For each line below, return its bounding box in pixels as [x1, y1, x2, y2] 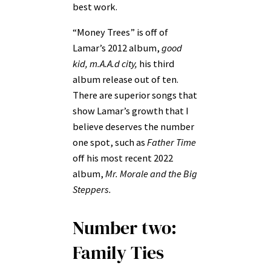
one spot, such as [73, 136, 147, 149]
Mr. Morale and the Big [105, 168, 197, 180]
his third [137, 57, 174, 70]
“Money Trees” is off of [73, 26, 168, 39]
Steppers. [73, 183, 111, 196]
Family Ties [73, 240, 164, 265]
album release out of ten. [73, 73, 178, 86]
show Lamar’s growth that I [73, 105, 189, 117]
